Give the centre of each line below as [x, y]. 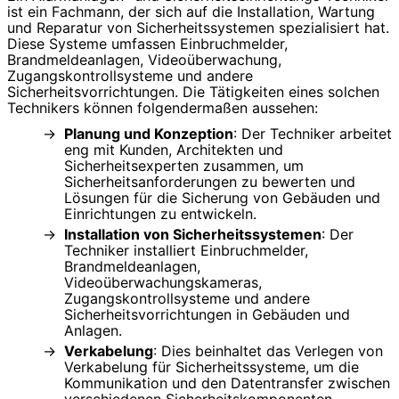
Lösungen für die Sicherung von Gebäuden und [222, 197]
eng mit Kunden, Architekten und [174, 149]
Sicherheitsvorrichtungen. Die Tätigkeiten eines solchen [193, 92]
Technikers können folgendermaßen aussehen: [163, 108]
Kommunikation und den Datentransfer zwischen [227, 383]
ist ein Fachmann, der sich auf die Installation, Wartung [191, 12]
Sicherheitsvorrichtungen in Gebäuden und [207, 314]
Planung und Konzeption [149, 133]
